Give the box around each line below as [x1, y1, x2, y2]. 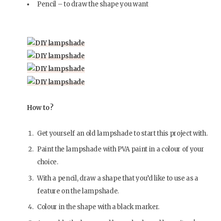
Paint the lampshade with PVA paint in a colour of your [37, 145, 204, 154]
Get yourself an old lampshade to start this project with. [37, 129, 208, 138]
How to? [27, 103, 54, 112]
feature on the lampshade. [37, 186, 119, 195]
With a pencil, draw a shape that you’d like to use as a [37, 174, 199, 183]
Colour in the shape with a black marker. [37, 203, 159, 212]
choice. [37, 158, 58, 167]
